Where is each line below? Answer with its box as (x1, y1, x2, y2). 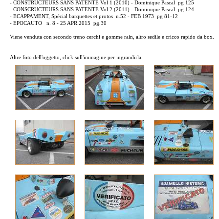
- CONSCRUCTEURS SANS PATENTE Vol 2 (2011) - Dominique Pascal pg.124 (9, 6, 194, 12)
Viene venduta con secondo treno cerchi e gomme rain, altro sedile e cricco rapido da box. (9, 34, 216, 40)
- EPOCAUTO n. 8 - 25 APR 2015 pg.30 (9, 20, 107, 26)
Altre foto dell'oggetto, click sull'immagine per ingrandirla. (9, 54, 143, 60)
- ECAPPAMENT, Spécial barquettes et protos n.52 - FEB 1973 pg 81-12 (9, 13, 178, 19)
